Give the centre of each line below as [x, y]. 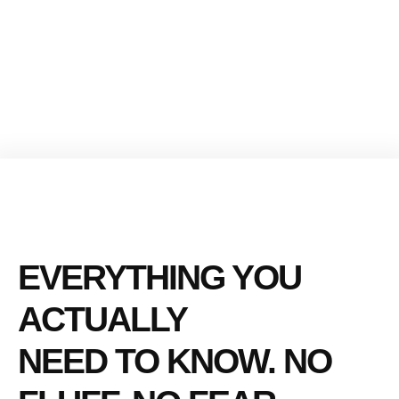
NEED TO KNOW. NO [175, 361]
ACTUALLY [102, 319]
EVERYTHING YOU [159, 277]
